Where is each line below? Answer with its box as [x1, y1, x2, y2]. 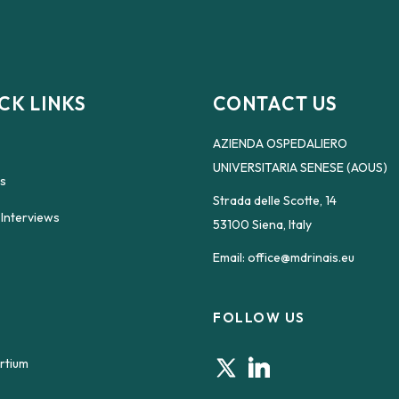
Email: [213, 248, 248, 265]
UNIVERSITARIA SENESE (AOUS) [213, 159, 387, 175]
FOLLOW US [213, 308, 305, 326]
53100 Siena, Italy [213, 216, 312, 232]
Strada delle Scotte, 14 [213, 191, 337, 208]
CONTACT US [213, 91, 338, 115]
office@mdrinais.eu [248, 248, 354, 265]
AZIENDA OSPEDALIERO [213, 134, 347, 151]
